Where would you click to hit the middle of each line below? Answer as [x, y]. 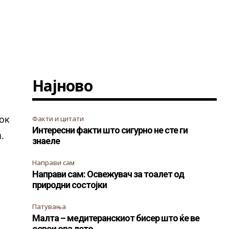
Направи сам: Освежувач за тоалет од [108, 174]
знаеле [46, 141]
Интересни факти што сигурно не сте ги [110, 130]
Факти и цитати [58, 119]
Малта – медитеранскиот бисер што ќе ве [116, 218]
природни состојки [70, 185]
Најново [63, 86]
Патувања [49, 207]
